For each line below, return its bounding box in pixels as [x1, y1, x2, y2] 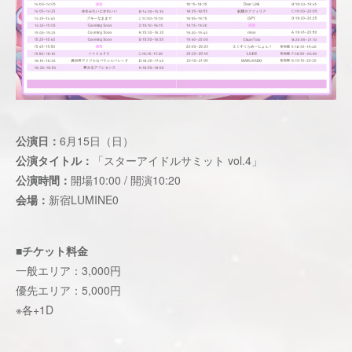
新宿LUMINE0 [49, 192, 119, 207]
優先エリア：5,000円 [16, 282, 121, 298]
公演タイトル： [16, 152, 93, 168]
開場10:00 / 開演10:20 [71, 172, 181, 188]
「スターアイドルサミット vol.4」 [93, 152, 262, 168]
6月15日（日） [60, 133, 134, 148]
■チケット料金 [16, 243, 88, 258]
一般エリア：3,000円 [16, 262, 121, 278]
